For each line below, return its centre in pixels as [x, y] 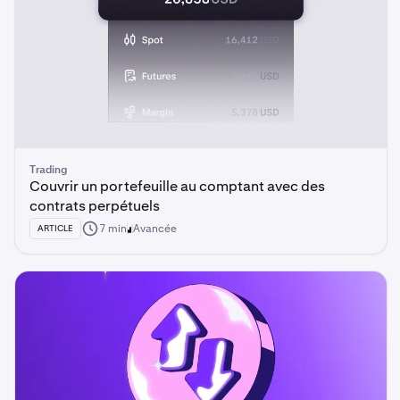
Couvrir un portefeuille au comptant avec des [177, 186]
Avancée [155, 229]
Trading [48, 170]
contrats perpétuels [95, 206]
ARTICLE [55, 228]
